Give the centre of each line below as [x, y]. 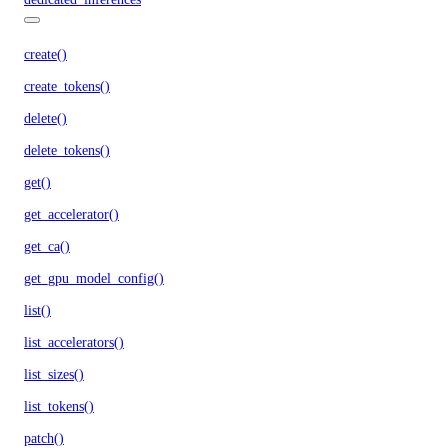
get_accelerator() [71, 214]
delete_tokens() [67, 150]
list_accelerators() [74, 342]
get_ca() [47, 246]
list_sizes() [54, 374]
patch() [44, 438]
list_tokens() [59, 406]
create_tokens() [67, 86]
